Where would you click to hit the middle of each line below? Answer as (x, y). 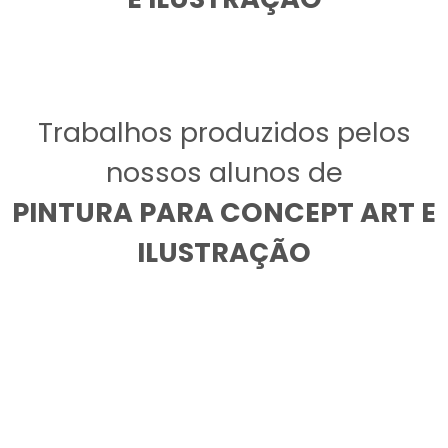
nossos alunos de (224, 173)
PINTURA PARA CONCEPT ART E (224, 213)
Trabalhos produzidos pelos (224, 133)
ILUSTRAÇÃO (224, 253)
